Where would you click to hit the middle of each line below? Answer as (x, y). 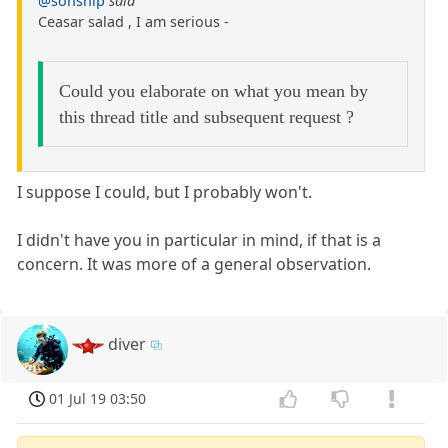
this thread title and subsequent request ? (206, 117)
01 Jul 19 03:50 (98, 399)
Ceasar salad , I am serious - (133, 22)
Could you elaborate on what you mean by (213, 91)
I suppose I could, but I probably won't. (165, 192)
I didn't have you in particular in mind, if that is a (199, 240)
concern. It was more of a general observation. (194, 264)
